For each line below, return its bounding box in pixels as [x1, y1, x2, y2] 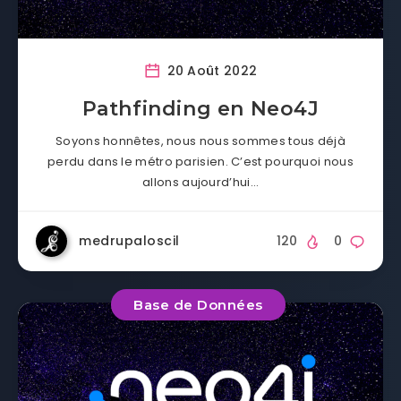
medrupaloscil [79, 231, 180, 250]
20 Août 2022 [163, 61, 258, 80]
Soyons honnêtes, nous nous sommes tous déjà [55, 132, 346, 149]
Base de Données [133, 295, 263, 313]
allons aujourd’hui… [142, 173, 259, 191]
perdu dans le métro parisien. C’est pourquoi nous [47, 152, 354, 170]
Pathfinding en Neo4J [81, 96, 320, 121]
